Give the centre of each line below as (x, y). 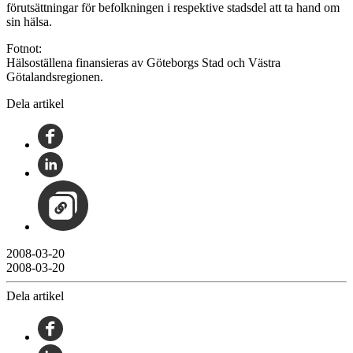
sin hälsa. (29, 21)
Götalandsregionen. (55, 76)
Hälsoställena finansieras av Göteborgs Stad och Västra (143, 62)
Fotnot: (24, 48)
